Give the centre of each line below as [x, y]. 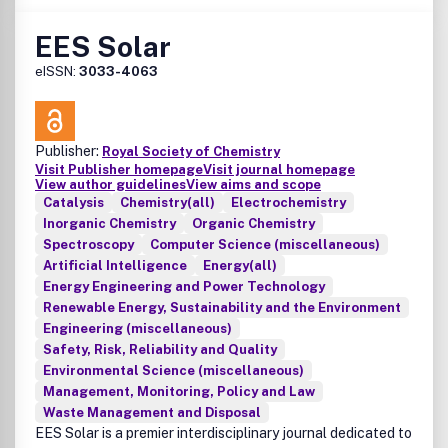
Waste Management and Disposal [152, 412]
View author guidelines [110, 184]
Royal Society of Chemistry [191, 151]
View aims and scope [253, 184]
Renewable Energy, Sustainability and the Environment [222, 307]
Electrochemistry [288, 202]
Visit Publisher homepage [119, 169]
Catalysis [73, 202]
